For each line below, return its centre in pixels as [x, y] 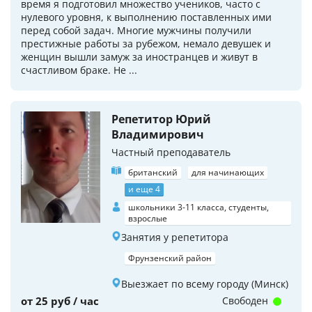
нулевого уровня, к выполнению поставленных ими [146, 17]
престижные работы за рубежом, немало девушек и [146, 44]
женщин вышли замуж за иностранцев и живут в [139, 57]
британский [153, 173]
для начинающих [228, 173]
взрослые [148, 219]
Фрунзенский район [170, 258]
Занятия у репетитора [175, 237]
